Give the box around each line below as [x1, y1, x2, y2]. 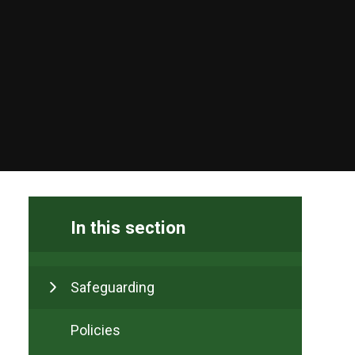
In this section [71, 216, 185, 238]
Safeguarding [71, 279, 155, 296]
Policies [71, 321, 120, 338]
